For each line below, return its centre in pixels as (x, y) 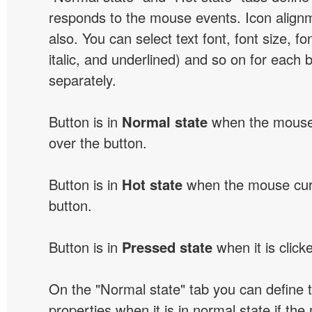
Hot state (152, 184)
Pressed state (167, 247)
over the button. (98, 142)
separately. (83, 80)
